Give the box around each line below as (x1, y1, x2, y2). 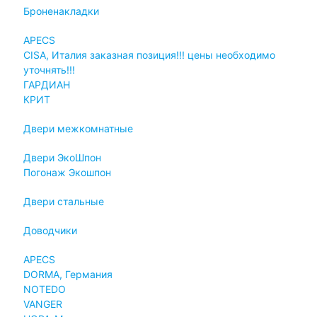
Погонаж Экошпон (23, 166, 111, 178)
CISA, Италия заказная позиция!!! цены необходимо (23, 48, 275, 61)
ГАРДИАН (23, 78, 70, 91)
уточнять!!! (23, 63, 75, 76)
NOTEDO (23, 282, 66, 295)
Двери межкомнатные (23, 122, 133, 134)
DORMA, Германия (23, 267, 113, 280)
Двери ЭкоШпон (23, 151, 101, 163)
